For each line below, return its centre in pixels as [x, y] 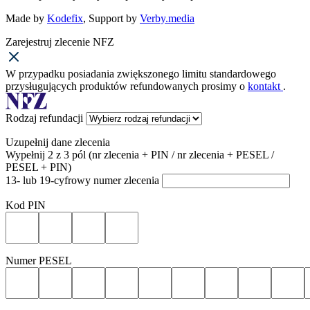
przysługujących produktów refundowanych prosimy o [127, 86]
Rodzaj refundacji [46, 118]
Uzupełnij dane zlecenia [58, 143]
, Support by [111, 19]
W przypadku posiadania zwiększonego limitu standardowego [141, 74]
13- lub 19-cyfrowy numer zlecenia [84, 181]
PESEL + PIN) [38, 167]
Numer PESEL [39, 261]
